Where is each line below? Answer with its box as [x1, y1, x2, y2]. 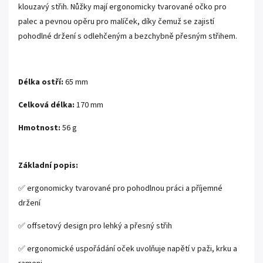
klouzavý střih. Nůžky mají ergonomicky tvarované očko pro [18, 1, 227, 13]
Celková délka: [18, 99, 75, 111]
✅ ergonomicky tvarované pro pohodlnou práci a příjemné [18, 183, 222, 194]
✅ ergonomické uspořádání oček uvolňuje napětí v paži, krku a [18, 243, 237, 255]
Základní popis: [18, 160, 78, 171]
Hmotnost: [18, 122, 60, 134]
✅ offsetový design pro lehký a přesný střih [18, 220, 172, 232]
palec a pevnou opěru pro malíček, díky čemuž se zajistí [18, 16, 214, 28]
